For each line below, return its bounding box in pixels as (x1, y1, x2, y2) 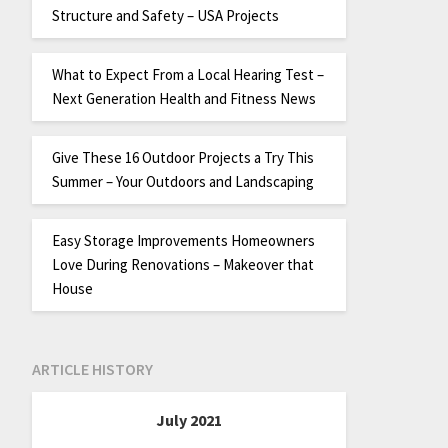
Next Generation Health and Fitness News (51, 88, 316, 108)
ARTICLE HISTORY (31, 359, 153, 380)
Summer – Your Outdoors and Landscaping (51, 171, 314, 191)
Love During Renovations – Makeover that (51, 254, 314, 274)
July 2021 (155, 410, 222, 431)
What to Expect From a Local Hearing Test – (51, 64, 324, 84)
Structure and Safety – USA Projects (51, 5, 279, 25)
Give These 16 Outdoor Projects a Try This (51, 147, 314, 167)
